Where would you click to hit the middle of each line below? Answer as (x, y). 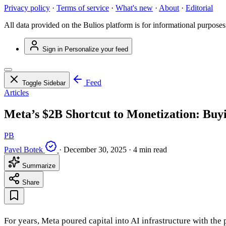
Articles (16, 93)
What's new (134, 8)
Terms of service (83, 8)
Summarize (38, 166)
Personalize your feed (96, 49)
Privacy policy (27, 8)
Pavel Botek (23, 150)
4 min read (150, 150)
